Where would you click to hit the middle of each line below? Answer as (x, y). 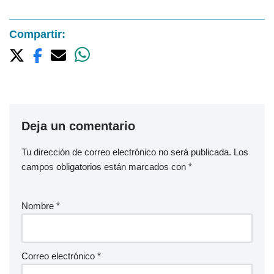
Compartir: (37, 34)
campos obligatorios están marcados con (105, 167)
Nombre (39, 206)
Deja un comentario (78, 126)
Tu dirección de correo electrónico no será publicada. (126, 152)
